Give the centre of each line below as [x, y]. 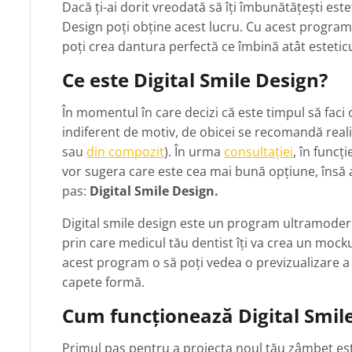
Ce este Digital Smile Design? [195, 80]
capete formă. [104, 282]
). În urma [194, 152]
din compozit [126, 152]
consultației [259, 152]
